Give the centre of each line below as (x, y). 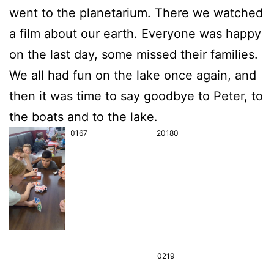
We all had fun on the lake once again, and (133, 75)
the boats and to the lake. (83, 117)
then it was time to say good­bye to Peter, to (136, 96)
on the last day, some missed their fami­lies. (134, 54)
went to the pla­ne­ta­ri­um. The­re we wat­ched (136, 13)
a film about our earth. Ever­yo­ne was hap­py (135, 34)
